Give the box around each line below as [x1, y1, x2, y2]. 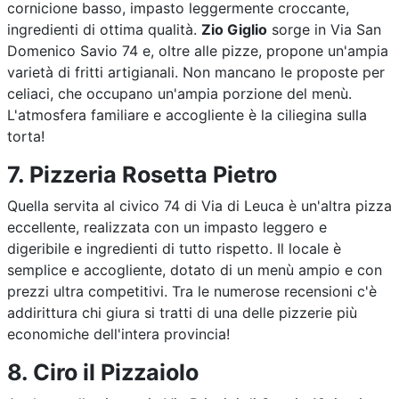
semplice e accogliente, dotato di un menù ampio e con [7, 261, 382, 279]
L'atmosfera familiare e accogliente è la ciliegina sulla [7, 106, 367, 124]
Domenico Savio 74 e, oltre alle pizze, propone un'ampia [7, 42, 388, 60]
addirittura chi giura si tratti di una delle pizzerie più [7, 304, 357, 322]
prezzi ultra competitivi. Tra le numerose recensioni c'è [7, 282, 377, 300]
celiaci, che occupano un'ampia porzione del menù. [7, 85, 352, 102]
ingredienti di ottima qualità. [7, 20, 201, 38]
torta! [7, 127, 45, 145]
